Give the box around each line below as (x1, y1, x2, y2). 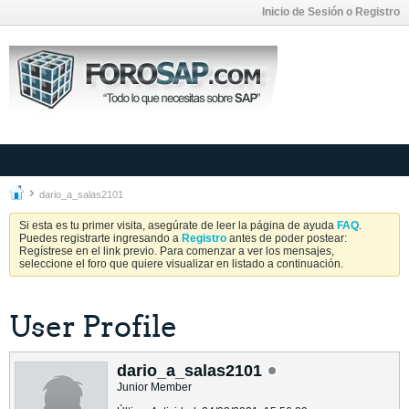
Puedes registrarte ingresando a (19, 232, 182, 245)
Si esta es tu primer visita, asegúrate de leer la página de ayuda (19, 219, 337, 232)
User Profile (9, 309, 177, 345)
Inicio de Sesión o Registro (262, 5, 400, 18)
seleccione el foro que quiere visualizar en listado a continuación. (19, 257, 343, 270)
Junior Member (117, 381, 192, 393)
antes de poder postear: (226, 232, 347, 245)
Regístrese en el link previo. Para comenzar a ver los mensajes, (19, 245, 334, 257)
